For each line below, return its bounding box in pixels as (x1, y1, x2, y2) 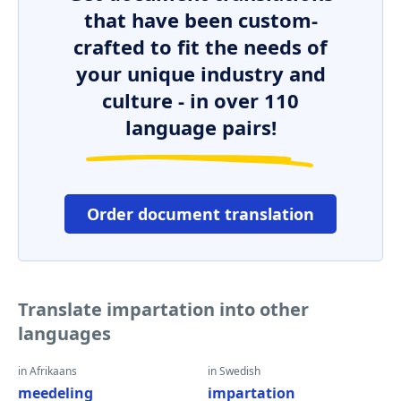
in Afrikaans (18, 363, 77, 379)
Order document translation (87, 203, 314, 225)
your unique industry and (75, 60, 326, 87)
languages (18, 321, 111, 346)
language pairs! (124, 114, 277, 141)
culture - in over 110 (102, 87, 299, 114)
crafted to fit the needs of (73, 33, 328, 60)
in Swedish (208, 363, 260, 379)
